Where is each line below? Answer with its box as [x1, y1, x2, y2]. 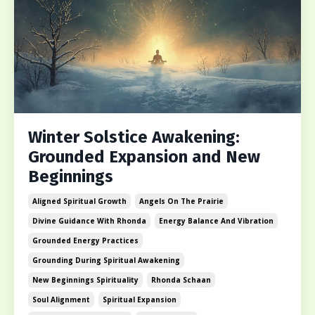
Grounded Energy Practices [32, 236, 139, 246]
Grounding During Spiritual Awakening [32, 255, 180, 266]
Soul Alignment [32, 295, 90, 305]
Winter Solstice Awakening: [28, 127, 240, 148]
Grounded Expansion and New [28, 147, 260, 167]
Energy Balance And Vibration [159, 216, 274, 226]
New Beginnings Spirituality [32, 275, 139, 285]
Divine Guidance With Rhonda [32, 216, 146, 226]
